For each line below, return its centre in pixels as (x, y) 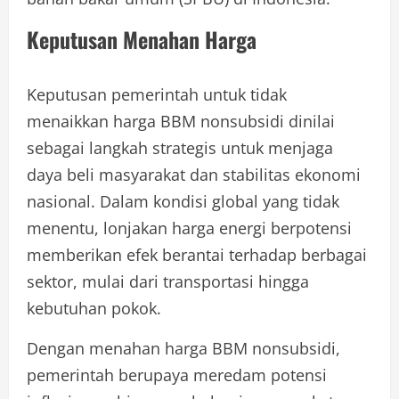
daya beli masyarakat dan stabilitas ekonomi (194, 174)
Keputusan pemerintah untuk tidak (157, 94)
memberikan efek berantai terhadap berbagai (197, 254)
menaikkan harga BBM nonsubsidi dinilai (181, 121)
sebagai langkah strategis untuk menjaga (180, 147)
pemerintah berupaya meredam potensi (177, 375)
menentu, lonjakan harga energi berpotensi (189, 228)
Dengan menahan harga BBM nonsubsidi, (183, 348)
